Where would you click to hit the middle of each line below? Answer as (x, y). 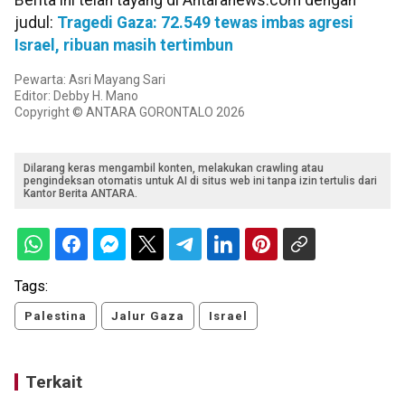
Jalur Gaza (148, 316)
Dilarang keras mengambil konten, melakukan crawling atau (174, 168)
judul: (36, 22)
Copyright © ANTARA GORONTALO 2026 (130, 112)
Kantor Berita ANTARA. (80, 193)
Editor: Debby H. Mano (76, 95)
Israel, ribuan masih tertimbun (124, 45)
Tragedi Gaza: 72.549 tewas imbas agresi (205, 22)
